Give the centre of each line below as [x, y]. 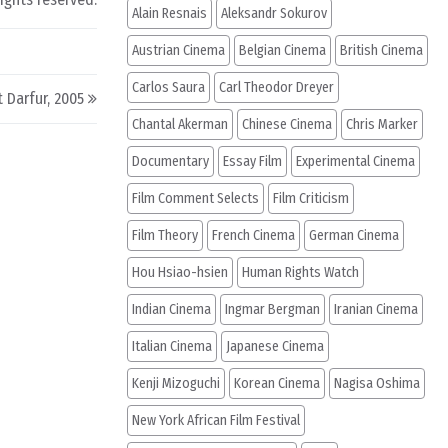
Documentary [170, 161]
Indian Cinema [171, 309]
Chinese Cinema [287, 124]
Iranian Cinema [376, 309]
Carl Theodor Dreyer [276, 87]
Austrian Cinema [178, 50]
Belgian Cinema [282, 50]
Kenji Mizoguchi [176, 383]
